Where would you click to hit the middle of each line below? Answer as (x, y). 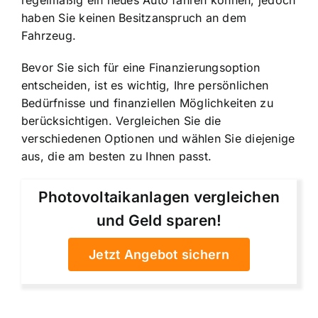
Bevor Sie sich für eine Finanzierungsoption (141, 68)
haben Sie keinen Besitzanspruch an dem (134, 18)
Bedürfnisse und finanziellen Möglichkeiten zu (147, 103)
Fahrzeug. (49, 36)
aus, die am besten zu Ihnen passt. (117, 157)
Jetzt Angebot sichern (159, 254)
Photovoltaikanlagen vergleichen (159, 197)
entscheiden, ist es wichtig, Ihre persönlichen (145, 86)
